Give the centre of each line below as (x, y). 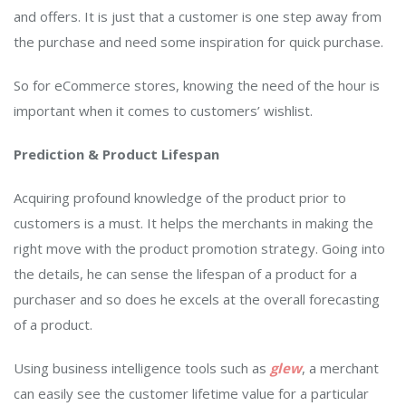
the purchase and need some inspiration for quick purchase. (200, 42)
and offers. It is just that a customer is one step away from (198, 17)
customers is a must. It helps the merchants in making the (193, 223)
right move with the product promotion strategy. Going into (199, 249)
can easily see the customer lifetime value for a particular (191, 394)
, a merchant (340, 368)
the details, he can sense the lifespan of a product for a (185, 274)
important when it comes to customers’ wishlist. (165, 111)
